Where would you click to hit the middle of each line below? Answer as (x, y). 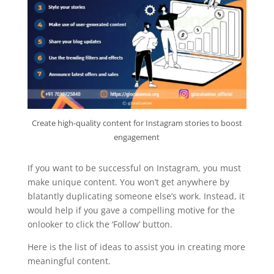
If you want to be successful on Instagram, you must (134, 168)
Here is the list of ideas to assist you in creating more (136, 247)
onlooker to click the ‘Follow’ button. (100, 224)
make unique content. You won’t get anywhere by (128, 182)
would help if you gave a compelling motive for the (131, 210)
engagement (137, 137)
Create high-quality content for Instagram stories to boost (137, 123)
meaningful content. (69, 261)
